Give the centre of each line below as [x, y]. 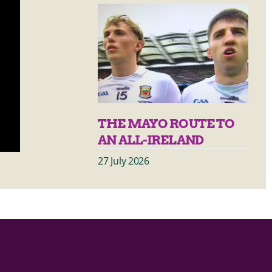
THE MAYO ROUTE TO [166, 123]
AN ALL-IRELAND [152, 140]
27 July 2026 [124, 161]
